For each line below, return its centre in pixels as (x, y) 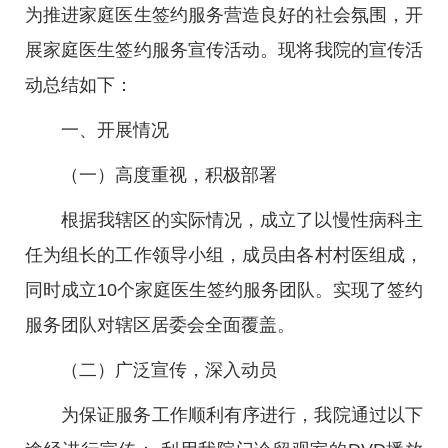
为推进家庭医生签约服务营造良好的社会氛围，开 (224, 15)
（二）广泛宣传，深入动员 (169, 370)
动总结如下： (79, 85)
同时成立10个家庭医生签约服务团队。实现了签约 (224, 290)
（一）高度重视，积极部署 (169, 175)
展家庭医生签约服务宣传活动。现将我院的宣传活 (224, 50)
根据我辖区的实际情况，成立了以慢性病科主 (242, 220)
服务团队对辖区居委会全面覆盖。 (160, 325)
